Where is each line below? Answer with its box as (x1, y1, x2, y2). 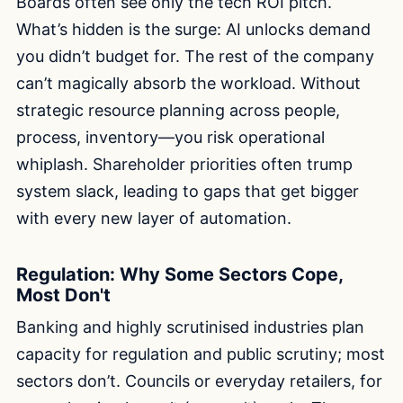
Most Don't (16, 284, 111, 307)
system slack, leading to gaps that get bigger (16, 182, 359, 201)
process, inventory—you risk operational (16, 128, 325, 148)
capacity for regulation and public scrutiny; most (16, 345, 385, 364)
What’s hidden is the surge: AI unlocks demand (16, 20, 371, 40)
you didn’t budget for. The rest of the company (16, 47, 374, 67)
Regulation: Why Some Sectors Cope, (16, 264, 343, 286)
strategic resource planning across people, (16, 101, 340, 121)
